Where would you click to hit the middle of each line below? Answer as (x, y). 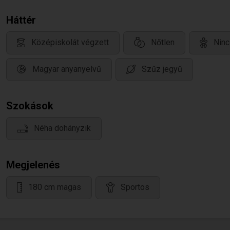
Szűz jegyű (162, 69)
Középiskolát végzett (70, 43)
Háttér (21, 20)
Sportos (135, 187)
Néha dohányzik (62, 128)
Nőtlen (163, 43)
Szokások (30, 106)
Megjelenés (33, 165)
